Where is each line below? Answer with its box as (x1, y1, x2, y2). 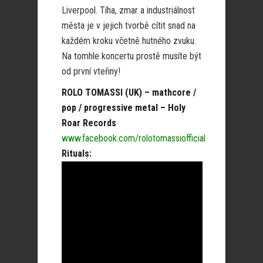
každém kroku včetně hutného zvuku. (62, 35, 196, 46)
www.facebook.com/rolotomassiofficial (62, 133, 205, 144)
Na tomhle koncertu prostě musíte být (62, 50, 201, 62)
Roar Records (62, 117, 116, 129)
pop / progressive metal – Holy (62, 102, 186, 113)
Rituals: (62, 148, 92, 159)
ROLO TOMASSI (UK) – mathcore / (62, 87, 196, 98)
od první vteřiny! (62, 66, 120, 77)
